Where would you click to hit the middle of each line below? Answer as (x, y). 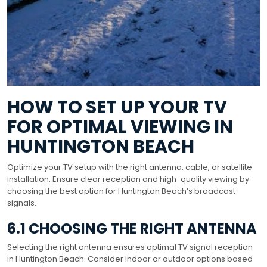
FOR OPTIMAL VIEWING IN (120, 127)
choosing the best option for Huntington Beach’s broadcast (121, 191)
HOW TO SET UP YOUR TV (117, 107)
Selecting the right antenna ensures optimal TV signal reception (130, 247)
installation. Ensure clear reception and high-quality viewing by (128, 179)
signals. (22, 203)
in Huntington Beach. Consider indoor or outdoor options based (130, 259)
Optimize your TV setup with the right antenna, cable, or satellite (130, 167)
